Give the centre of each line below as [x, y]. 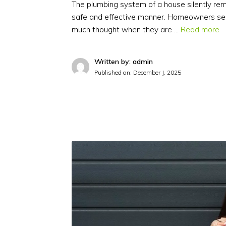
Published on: [114, 72]
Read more [200, 29]
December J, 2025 [157, 72]
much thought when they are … [126, 29]
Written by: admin [124, 61]
